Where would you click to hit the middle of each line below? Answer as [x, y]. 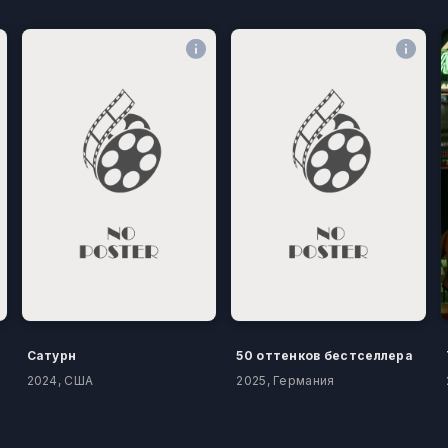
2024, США [60, 381]
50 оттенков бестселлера [324, 356]
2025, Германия [285, 381]
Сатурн [51, 356]
